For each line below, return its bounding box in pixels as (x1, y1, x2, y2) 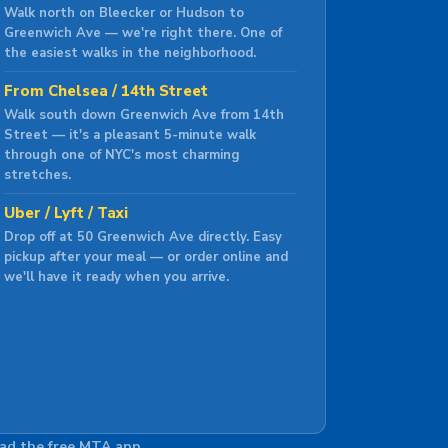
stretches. (4, 166, 72, 184)
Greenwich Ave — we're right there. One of (4, 24, 283, 42)
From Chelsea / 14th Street (4, 81, 209, 101)
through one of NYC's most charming (4, 146, 241, 164)
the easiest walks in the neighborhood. (4, 44, 257, 62)
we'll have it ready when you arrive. (4, 268, 230, 286)
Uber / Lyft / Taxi (4, 203, 129, 223)
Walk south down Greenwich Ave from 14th (4, 106, 285, 124)
